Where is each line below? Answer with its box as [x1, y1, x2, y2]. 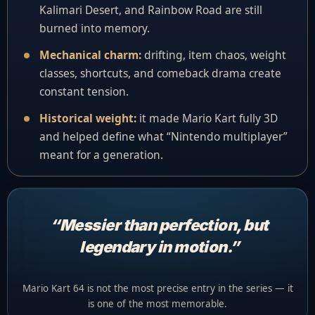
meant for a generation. [39, 147, 163, 162]
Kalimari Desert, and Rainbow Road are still [39, 2, 262, 18]
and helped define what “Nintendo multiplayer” [39, 129, 288, 144]
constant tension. [39, 84, 129, 99]
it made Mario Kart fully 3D [136, 110, 278, 126]
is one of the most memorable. [88, 297, 227, 310]
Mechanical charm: [39, 47, 141, 63]
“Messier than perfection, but [50, 216, 269, 234]
